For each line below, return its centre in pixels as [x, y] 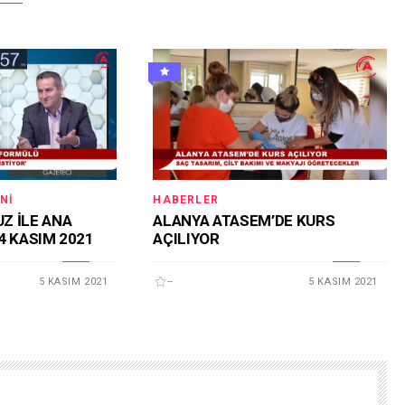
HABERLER [186, 200]
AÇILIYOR [186, 238]
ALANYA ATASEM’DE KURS [244, 220]
